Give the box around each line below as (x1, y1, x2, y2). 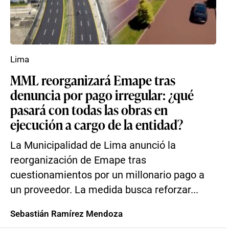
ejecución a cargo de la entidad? (10, 115, 183, 133)
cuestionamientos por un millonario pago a (10, 169, 204, 181)
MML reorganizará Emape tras (10, 71, 175, 89)
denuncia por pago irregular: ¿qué (10, 85, 194, 104)
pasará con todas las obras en (10, 100, 168, 119)
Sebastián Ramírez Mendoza (10, 209, 123, 219)
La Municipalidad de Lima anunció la (10, 140, 176, 151)
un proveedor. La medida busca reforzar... (10, 184, 198, 196)
